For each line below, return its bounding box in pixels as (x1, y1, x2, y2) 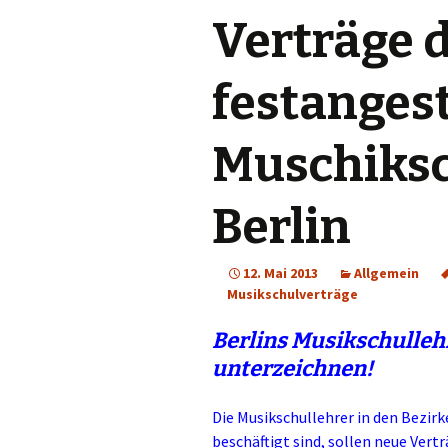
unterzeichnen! (212, 355, 373, 382)
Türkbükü (370, 110, 437, 129)
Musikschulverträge (227, 285, 359, 303)
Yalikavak (370, 65, 433, 84)
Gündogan (370, 155, 442, 174)
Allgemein (354, 264, 420, 282)
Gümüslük (370, 20, 438, 39)
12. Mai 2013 (243, 264, 319, 282)
